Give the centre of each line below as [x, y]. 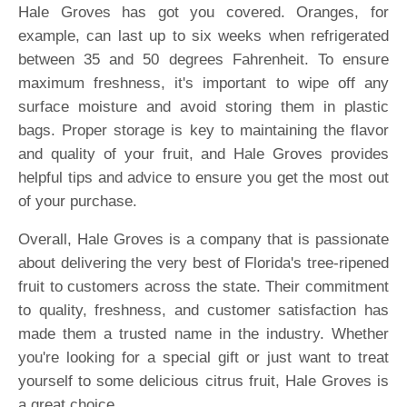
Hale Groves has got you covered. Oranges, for [203, 12]
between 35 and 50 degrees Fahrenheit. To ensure [203, 60]
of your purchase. [78, 201]
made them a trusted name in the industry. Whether [203, 334]
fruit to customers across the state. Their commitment [203, 287]
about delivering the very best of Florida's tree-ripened [203, 263]
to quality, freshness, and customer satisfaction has [203, 310]
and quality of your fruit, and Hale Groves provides [203, 154]
